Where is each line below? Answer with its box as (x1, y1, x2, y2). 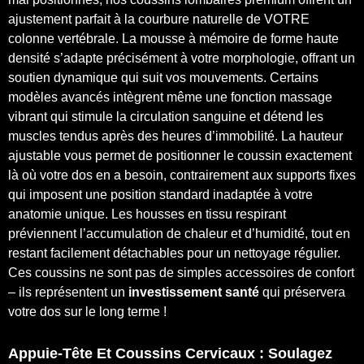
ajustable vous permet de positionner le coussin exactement (8, 148, 352, 162)
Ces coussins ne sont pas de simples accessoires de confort (8, 265, 354, 279)
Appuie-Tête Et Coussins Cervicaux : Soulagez (8, 344, 332, 362)
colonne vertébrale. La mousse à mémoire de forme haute (8, 31, 339, 45)
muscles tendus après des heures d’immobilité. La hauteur (8, 128, 343, 143)
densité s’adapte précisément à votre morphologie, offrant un (8, 50, 355, 65)
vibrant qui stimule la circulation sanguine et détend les (8, 109, 323, 123)
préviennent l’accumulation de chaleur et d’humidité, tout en (8, 226, 350, 240)
